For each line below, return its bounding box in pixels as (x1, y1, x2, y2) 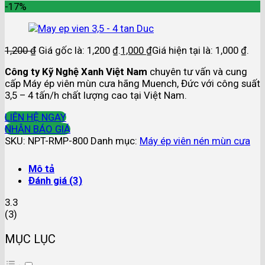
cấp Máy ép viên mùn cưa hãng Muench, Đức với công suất (5, 77, 260, 90)
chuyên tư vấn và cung (147, 66, 247, 78)
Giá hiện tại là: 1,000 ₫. (152, 44, 249, 56)
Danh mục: (91, 135, 140, 147)
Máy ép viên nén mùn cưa (140, 135, 250, 147)
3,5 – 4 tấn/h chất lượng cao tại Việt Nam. (5, 89, 187, 102)
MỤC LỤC (5, 232, 56, 247)
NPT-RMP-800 (28, 135, 88, 147)
